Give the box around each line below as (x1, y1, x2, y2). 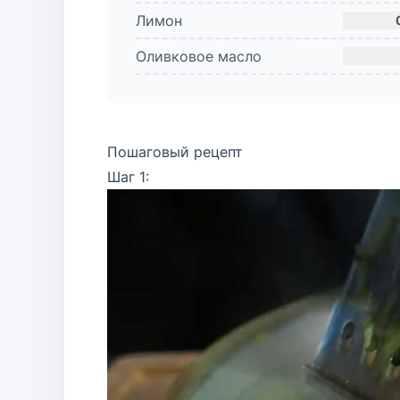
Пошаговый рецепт (107, 143, 243, 161)
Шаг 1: (107, 168, 149, 186)
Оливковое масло (136, 47, 262, 65)
